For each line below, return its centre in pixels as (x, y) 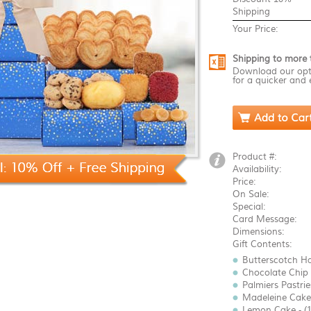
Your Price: (255, 29)
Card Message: (265, 219)
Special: (249, 207)
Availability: (257, 169)
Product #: (255, 157)
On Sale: (251, 194)
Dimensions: (259, 232)
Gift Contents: (262, 244)
